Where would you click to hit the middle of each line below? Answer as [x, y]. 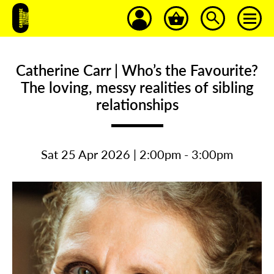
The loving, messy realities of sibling [137, 87]
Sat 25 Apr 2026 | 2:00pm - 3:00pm [137, 154]
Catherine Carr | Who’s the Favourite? [137, 70]
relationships [137, 104]
